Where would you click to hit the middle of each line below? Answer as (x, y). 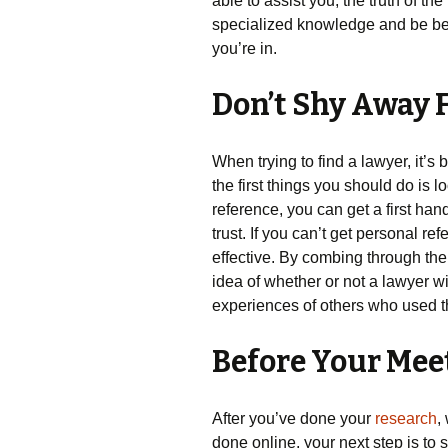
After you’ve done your (293, 418)
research (406, 418)
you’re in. (244, 48)
